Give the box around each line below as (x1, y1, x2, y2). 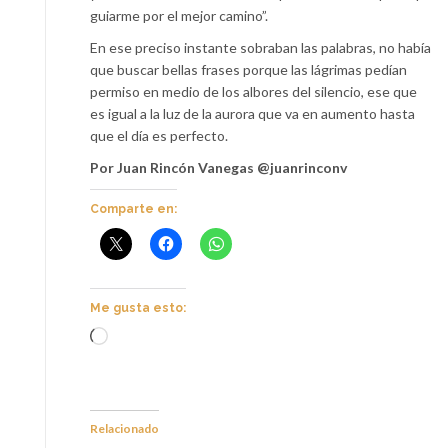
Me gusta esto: (90, 301, 186, 316)
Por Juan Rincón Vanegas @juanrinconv (90, 159, 347, 177)
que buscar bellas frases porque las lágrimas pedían (90, 61, 407, 79)
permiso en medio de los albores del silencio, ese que (90, 83, 417, 101)
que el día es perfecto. (90, 127, 228, 145)
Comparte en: (90, 202, 177, 217)
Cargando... (107, 328, 177, 346)
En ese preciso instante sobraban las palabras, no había (90, 39, 431, 57)
